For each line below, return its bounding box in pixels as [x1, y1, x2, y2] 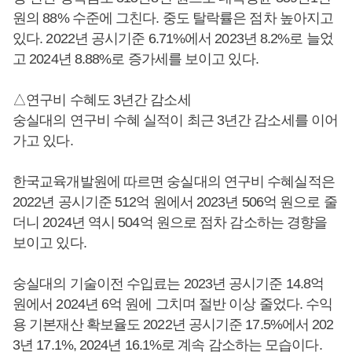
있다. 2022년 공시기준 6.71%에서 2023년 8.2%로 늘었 [13, 31, 333, 46]
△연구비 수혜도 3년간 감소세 [13, 92, 191, 108]
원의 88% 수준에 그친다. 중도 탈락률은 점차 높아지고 [13, 10, 334, 26]
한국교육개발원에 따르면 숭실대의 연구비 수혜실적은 [13, 174, 335, 189]
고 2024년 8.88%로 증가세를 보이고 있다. [13, 51, 258, 67]
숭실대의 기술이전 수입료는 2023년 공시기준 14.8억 [13, 276, 324, 291]
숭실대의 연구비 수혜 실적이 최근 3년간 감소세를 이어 [13, 112, 339, 128]
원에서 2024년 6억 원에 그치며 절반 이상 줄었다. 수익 [13, 296, 333, 312]
